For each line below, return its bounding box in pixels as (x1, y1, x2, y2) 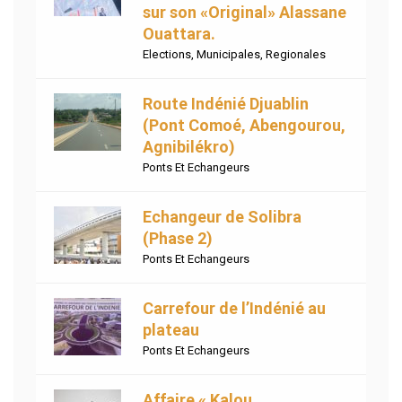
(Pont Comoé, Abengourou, (143, 116, 345, 135)
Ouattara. (143, 24, 215, 44)
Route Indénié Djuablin (143, 94, 309, 114)
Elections (143, 48, 191, 62)
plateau (143, 320, 199, 340)
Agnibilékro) (143, 137, 235, 157)
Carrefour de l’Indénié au (143, 299, 326, 319)
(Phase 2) (143, 229, 213, 249)
